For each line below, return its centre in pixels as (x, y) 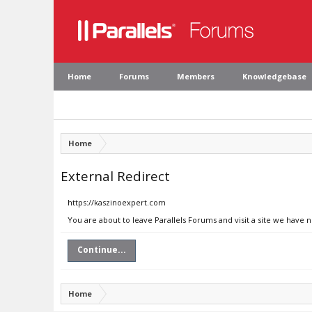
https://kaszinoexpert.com (117, 202)
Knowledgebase (274, 76)
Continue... (102, 250)
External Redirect (115, 176)
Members (196, 76)
